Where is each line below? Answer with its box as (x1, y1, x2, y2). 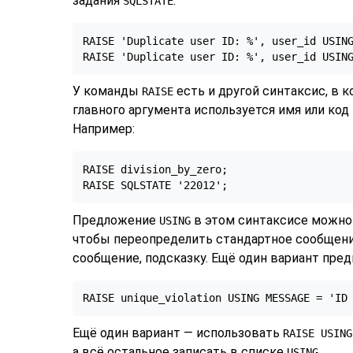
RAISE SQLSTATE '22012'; (82, 179, 228, 192)
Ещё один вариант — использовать (72, 325, 283, 340)
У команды (72, 84, 142, 99)
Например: (72, 121, 135, 137)
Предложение (72, 212, 159, 228)
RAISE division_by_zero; (82, 163, 228, 176)
